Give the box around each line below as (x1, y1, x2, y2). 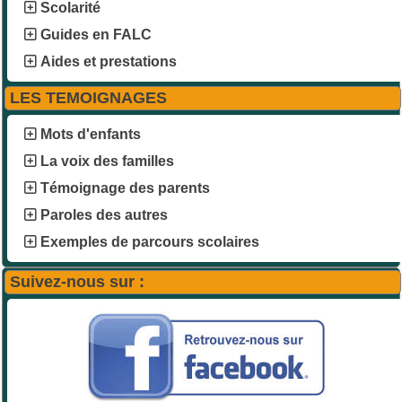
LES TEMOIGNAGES (10, 88, 167, 107)
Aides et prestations (40, 53, 177, 69)
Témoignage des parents (40, 179, 210, 196)
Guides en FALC (40, 26, 152, 42)
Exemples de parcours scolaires (37, 233, 259, 249)
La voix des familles (40, 153, 174, 169)
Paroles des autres (40, 206, 168, 223)
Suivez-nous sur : (10, 272, 144, 291)
